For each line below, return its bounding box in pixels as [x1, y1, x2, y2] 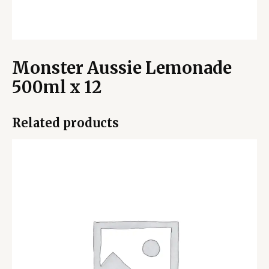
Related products [12, 115, 119, 130]
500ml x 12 [12, 76, 101, 97]
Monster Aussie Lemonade [12, 57, 232, 78]
